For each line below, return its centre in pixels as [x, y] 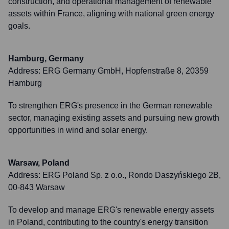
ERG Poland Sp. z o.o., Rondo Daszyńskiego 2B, [132, 175]
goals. [19, 26]
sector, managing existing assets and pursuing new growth [114, 118]
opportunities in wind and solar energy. [78, 130]
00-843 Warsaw [37, 187]
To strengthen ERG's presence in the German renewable [110, 106]
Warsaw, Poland [39, 163]
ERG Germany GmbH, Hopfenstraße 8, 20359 [125, 71]
